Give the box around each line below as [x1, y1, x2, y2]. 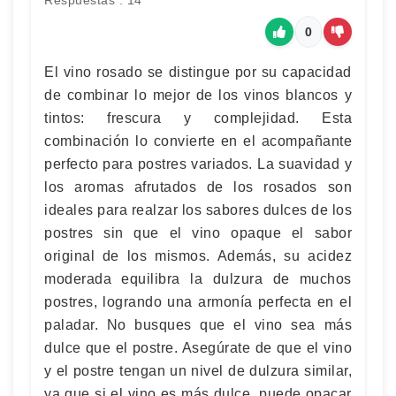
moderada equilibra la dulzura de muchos [44, 271, 352, 286]
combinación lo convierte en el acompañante [44, 133, 352, 148]
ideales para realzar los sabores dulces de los [44, 202, 352, 217]
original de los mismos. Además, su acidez [44, 248, 352, 263]
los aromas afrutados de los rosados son [44, 179, 352, 194]
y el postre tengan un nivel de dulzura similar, [44, 363, 352, 378]
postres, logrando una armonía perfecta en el [44, 294, 352, 309]
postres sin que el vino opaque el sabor [44, 225, 352, 240]
